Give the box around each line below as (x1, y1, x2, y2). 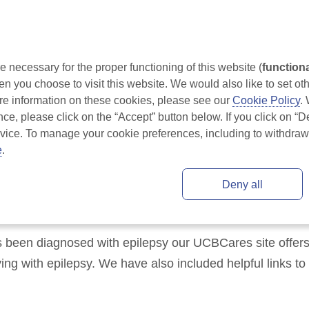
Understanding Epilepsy (14, 50, 146, 64)
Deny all (221, 178, 263, 190)
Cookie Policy (232, 94, 300, 106)
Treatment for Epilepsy (174, 50, 299, 64)
